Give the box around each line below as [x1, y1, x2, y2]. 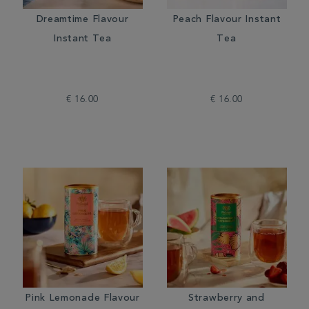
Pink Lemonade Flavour [25, 294, 140, 303]
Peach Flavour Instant [172, 15, 281, 25]
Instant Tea [53, 34, 112, 44]
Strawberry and [188, 294, 265, 303]
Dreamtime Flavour [36, 15, 129, 25]
